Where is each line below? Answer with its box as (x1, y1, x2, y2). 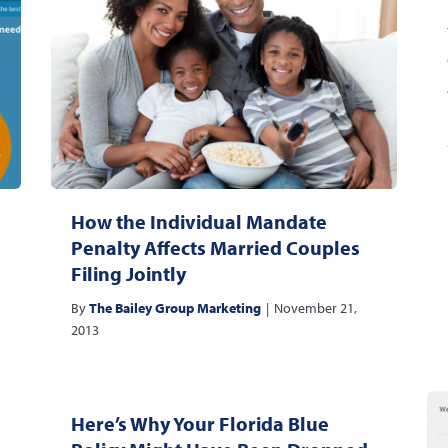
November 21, (273, 299, 357, 318)
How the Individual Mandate (70, 209, 327, 235)
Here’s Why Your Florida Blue (70, 411, 329, 437)
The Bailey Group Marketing (88, 299, 261, 318)
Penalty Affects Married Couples (70, 235, 360, 261)
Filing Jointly (70, 261, 186, 287)
